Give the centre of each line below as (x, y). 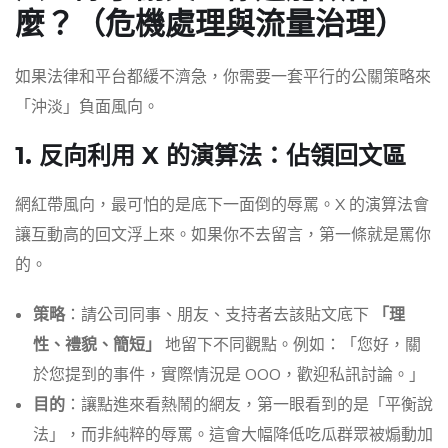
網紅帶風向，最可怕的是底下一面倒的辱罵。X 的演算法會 (222, 205)
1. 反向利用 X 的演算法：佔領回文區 (210, 156)
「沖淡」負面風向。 (87, 107)
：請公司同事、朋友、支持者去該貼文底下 (219, 315)
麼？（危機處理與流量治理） (210, 24)
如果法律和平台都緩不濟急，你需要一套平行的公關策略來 (223, 77)
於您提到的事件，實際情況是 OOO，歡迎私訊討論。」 (229, 375)
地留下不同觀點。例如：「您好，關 (291, 345)
